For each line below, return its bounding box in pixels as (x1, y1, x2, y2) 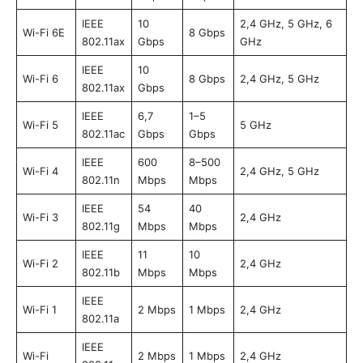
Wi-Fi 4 (22, 164, 58, 178)
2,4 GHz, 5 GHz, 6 (239, 17, 332, 31)
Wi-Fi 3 (22, 211, 58, 224)
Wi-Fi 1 (22, 303, 57, 317)
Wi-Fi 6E (22, 26, 65, 40)
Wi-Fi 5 (22, 118, 58, 132)
